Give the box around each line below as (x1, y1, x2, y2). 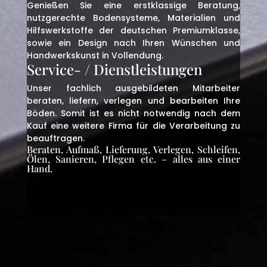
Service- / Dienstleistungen (26, 60, 202, 79)
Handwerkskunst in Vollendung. (26, 49, 163, 61)
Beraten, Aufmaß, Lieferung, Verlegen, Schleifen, (26, 143, 241, 156)
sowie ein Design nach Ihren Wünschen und (26, 37, 241, 49)
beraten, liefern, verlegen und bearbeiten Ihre (26, 95, 241, 107)
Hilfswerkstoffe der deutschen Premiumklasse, (26, 24, 241, 36)
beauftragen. (26, 132, 85, 144)
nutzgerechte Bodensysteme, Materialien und (26, 12, 241, 24)
